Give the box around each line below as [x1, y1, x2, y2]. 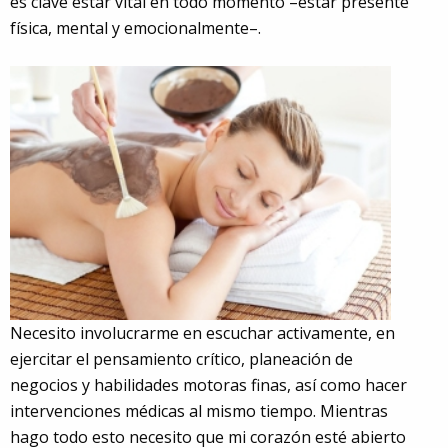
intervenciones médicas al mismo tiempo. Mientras [10, 399, 388, 422]
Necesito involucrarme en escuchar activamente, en [10, 321, 395, 344]
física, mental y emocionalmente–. [10, 16, 261, 39]
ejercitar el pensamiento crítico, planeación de [10, 347, 353, 370]
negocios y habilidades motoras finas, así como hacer [10, 373, 407, 396]
